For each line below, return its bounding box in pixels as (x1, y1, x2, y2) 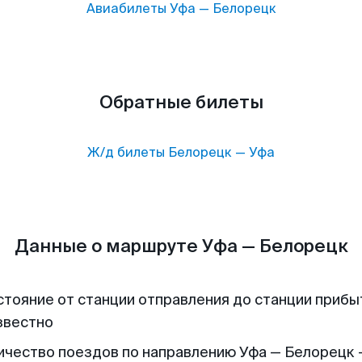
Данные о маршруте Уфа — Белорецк (14, 234, 348, 258)
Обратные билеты (99, 90, 263, 114)
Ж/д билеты (87, 144, 165, 161)
